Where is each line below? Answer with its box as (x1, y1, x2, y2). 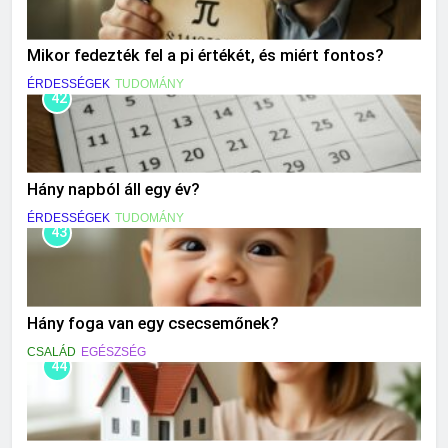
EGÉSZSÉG (81, 344, 146, 359)
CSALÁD (27, 344, 76, 359)
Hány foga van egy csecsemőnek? (27, 313, 279, 333)
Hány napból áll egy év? (27, 179, 200, 199)
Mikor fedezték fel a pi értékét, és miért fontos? (27, 46, 384, 66)
